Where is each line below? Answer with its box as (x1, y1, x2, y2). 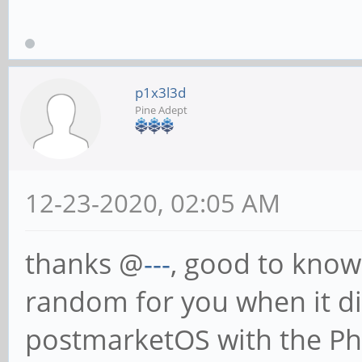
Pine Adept (135, 102, 187, 117)
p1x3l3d (135, 82, 186, 102)
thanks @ (25, 244, 144, 282)
